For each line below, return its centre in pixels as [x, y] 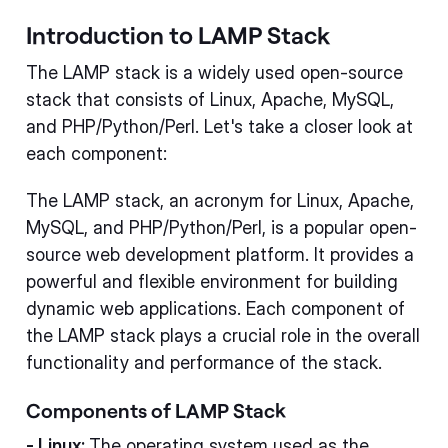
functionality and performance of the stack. [204, 362]
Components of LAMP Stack [156, 409]
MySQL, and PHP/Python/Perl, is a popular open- [221, 227]
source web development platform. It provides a [220, 254]
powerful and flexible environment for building [212, 281]
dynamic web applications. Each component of [215, 308]
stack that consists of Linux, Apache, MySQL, [210, 99]
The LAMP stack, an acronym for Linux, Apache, [220, 200]
